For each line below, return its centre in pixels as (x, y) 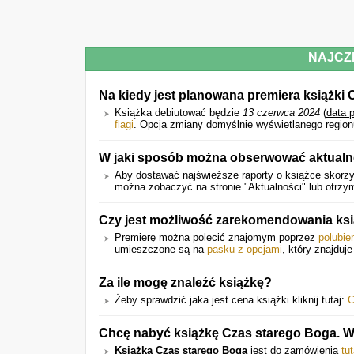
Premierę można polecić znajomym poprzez (217, 237)
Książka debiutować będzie (179, 113)
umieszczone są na (161, 249)
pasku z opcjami (245, 249)
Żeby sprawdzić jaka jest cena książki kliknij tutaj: (231, 300)
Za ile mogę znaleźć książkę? (185, 282)
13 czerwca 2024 (281, 113)
